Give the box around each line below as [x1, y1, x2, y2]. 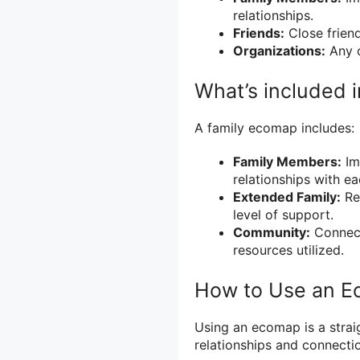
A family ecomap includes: [194, 120, 354, 137]
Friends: [233, 25, 284, 42]
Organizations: [233, 43, 325, 59]
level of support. [233, 206, 333, 223]
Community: [233, 223, 310, 240]
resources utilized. [233, 241, 344, 258]
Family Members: [233, 153, 342, 170]
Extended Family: [233, 188, 341, 205]
